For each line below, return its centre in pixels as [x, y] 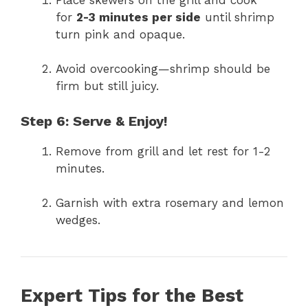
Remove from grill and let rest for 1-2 [163, 151]
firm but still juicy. [107, 86]
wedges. [78, 220]
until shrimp [238, 17]
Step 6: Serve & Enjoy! [94, 121]
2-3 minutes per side [139, 17]
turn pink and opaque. [120, 34]
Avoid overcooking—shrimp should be [163, 69]
